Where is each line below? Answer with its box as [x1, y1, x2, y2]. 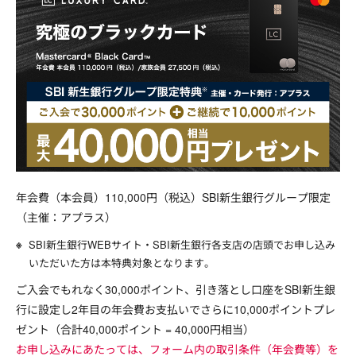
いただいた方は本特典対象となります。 [29, 255, 215, 271]
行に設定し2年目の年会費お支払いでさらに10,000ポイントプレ [16, 301, 335, 318]
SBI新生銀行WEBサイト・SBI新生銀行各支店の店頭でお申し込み [29, 237, 335, 253]
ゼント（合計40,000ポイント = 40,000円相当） [16, 321, 254, 338]
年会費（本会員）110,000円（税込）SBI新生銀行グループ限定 [16, 189, 331, 206]
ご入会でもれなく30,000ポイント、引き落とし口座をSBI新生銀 [16, 281, 335, 298]
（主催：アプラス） [16, 209, 116, 226]
